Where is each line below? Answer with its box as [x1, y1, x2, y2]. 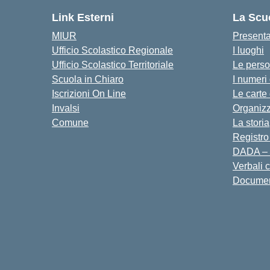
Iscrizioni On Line [52, 89, 126, 99]
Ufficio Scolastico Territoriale [52, 60, 174, 70]
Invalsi [52, 103, 80, 113]
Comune [52, 118, 89, 128]
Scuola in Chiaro [52, 74, 124, 84]
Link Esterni [52, 11, 114, 24]
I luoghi [233, 45, 264, 55]
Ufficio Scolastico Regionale [52, 45, 173, 55]
